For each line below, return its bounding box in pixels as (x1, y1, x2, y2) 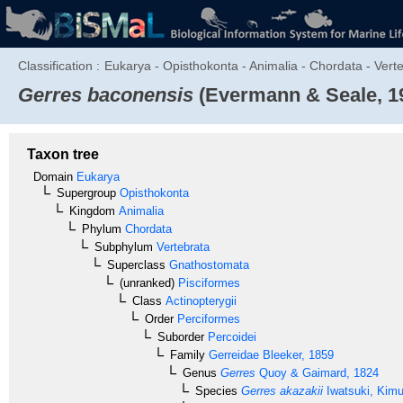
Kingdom (69, 203, 115, 218)
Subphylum (94, 239, 153, 254)
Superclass (107, 257, 166, 272)
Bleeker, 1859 (259, 347, 334, 362)
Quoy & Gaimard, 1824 (255, 365, 379, 380)
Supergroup (57, 185, 116, 200)
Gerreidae (205, 347, 259, 362)
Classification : (18, 58, 100, 73)
